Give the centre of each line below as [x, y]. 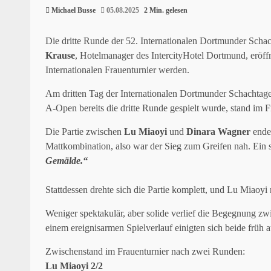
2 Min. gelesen [166, 10]
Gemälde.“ [67, 160]
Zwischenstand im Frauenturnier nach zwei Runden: [145, 251]
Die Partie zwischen [85, 131]
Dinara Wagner [218, 131]
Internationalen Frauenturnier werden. [117, 70]
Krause [60, 55]
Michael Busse [73, 10]
